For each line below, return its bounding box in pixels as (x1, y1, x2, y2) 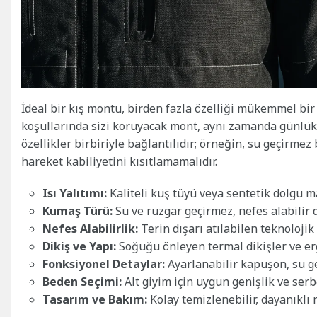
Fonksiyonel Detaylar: (42, 255, 165, 272)
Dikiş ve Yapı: (42, 238, 116, 254)
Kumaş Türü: (42, 202, 113, 219)
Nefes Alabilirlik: (42, 220, 138, 236)
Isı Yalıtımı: (42, 185, 107, 201)
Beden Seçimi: (42, 273, 122, 289)
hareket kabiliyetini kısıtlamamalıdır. (21, 153, 217, 169)
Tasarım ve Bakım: (42, 291, 147, 307)
